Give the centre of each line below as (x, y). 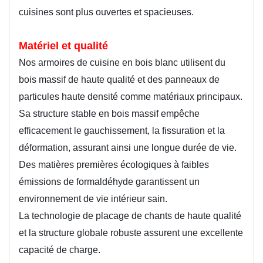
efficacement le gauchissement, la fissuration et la (122, 131)
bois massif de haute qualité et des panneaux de (119, 80)
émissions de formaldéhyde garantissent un (109, 182)
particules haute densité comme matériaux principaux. (131, 97)
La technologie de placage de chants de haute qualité (130, 216)
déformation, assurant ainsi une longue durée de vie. (128, 148)
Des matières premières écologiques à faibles (114, 165)
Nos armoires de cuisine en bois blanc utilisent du (122, 63)
